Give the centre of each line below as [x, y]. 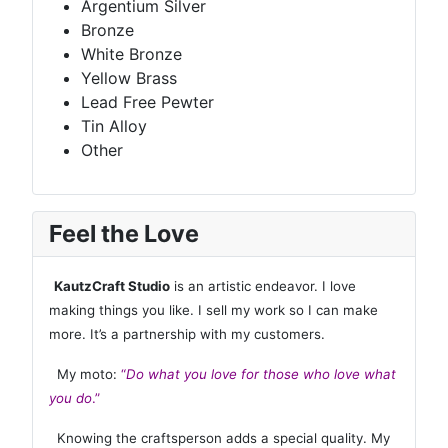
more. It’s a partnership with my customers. [187, 334]
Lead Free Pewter [147, 102]
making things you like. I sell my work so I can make [213, 310]
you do [70, 398]
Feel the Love [124, 234]
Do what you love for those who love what [261, 374]
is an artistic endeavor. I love [263, 286]
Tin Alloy [114, 126]
